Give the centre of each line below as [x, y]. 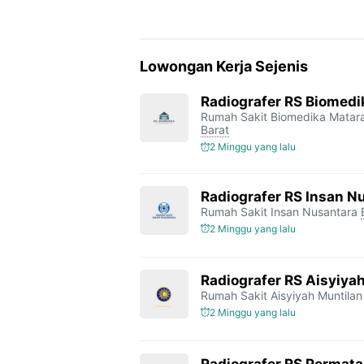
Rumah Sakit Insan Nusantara [279, 211]
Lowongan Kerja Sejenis [224, 66]
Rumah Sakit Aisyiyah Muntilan [282, 295]
